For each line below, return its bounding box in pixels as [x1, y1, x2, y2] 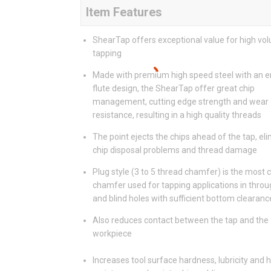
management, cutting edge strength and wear [93, 97, 269, 107]
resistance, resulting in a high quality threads [93, 110, 261, 120]
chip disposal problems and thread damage [93, 145, 257, 155]
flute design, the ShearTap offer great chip [93, 83, 255, 94]
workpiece [93, 229, 132, 239]
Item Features [86, 5, 162, 20]
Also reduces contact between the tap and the [93, 215, 269, 226]
